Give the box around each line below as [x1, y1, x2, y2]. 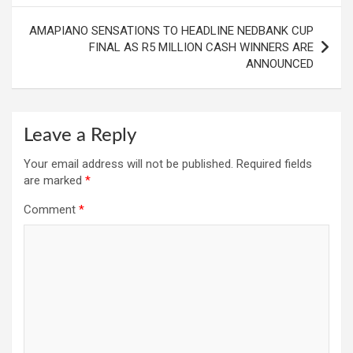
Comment [24, 203, 79, 217]
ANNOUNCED [246, 57, 314, 72]
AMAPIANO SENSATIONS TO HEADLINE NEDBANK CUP [29, 24, 314, 39]
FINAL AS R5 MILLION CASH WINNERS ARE [89, 40, 314, 55]
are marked [24, 173, 85, 188]
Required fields [236, 157, 312, 172]
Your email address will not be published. [24, 157, 233, 172]
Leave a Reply [24, 126, 136, 146]
